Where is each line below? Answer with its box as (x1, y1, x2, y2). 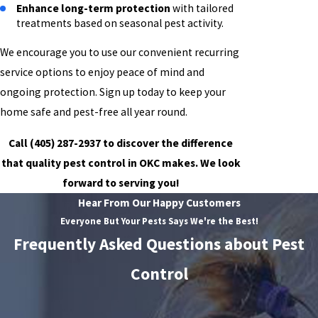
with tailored (170, 1, 234, 16)
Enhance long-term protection (16, 1, 171, 16)
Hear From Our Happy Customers (77, 195, 241, 209)
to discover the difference (101, 136, 234, 150)
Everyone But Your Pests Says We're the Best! (60, 214, 258, 227)
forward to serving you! (62, 175, 180, 190)
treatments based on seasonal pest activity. (16, 16, 224, 31)
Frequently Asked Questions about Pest (13, 233, 305, 254)
